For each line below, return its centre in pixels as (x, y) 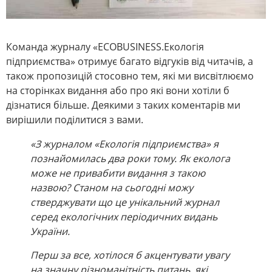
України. (50, 232)
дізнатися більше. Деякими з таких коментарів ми (123, 105)
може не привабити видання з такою (118, 173)
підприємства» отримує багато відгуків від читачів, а (130, 62)
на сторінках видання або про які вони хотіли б (118, 91)
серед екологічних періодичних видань (124, 217)
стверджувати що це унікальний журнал (125, 202)
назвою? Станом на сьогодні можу (112, 188)
